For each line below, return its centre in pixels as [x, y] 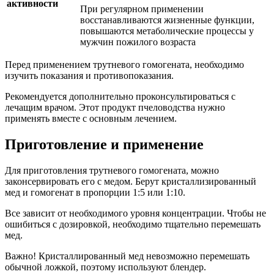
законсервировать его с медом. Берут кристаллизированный [131, 182]
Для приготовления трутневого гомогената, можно [112, 171]
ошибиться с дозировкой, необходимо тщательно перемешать [133, 224]
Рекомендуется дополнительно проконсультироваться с [120, 97]
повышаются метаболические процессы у [167, 31]
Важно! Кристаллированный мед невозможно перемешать [127, 256]
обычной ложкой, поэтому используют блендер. [106, 267]
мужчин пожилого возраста [138, 42]
